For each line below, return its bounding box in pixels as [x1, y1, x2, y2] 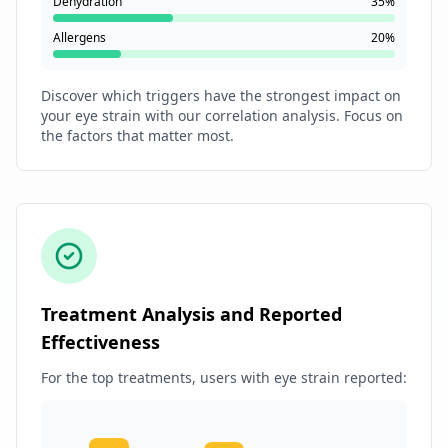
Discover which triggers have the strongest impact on [41, 86, 401, 106]
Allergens [53, 29, 106, 47]
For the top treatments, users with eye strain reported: [41, 368, 407, 388]
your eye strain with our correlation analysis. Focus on [41, 106, 403, 126]
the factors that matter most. [41, 126, 234, 146]
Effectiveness [41, 330, 160, 355]
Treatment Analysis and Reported [41, 302, 342, 327]
